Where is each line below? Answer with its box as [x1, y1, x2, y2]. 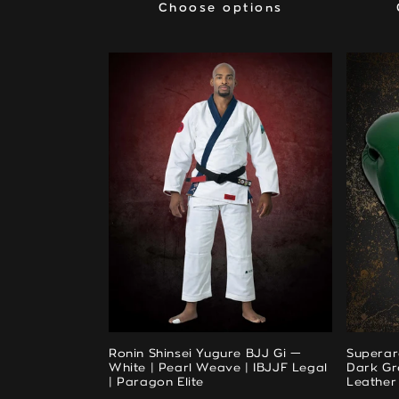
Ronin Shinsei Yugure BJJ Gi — [109, 348, 302, 360]
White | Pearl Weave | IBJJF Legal [109, 362, 328, 374]
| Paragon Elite [109, 377, 204, 388]
